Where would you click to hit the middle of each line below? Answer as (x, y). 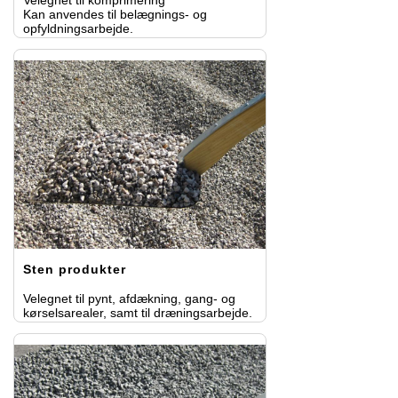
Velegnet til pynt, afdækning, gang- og (129, 299)
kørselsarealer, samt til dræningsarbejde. (138, 313)
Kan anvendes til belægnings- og (115, 14)
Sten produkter (75, 270)
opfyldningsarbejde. (78, 28)
